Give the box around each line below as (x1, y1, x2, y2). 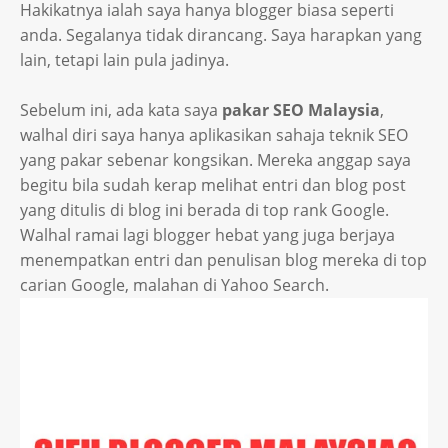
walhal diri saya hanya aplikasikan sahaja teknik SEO (20, 124, 408, 146)
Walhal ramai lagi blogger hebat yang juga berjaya (20, 224, 395, 246)
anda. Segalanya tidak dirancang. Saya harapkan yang (20, 24, 422, 46)
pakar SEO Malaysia (222, 99, 380, 121)
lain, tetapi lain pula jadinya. (20, 49, 229, 71)
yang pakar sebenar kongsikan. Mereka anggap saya (20, 149, 411, 171)
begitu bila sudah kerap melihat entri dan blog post (20, 174, 406, 196)
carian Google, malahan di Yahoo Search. (20, 274, 329, 296)
